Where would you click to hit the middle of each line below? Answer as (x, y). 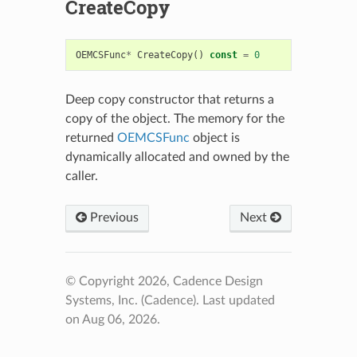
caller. (81, 176)
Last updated (238, 300)
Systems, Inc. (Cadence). (133, 300)
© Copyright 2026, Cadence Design (164, 281)
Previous (112, 217)
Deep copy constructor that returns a (169, 99)
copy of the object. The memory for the (175, 118)
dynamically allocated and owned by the (177, 157)
